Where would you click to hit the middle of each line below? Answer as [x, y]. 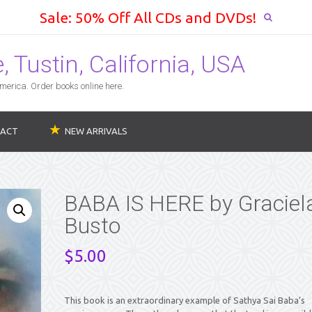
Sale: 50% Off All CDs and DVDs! [148, 17]
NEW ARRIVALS [96, 131]
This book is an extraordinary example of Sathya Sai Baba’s [184, 300]
